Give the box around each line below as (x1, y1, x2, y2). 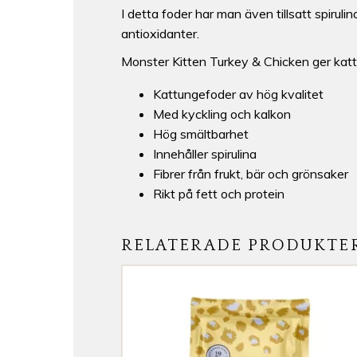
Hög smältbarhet (153, 125, 249, 142)
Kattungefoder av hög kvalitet (153, 85, 324, 102)
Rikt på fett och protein (153, 185, 284, 202)
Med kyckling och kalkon (153, 105, 291, 122)
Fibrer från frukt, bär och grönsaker (153, 165, 348, 182)
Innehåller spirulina (153, 145, 257, 162)
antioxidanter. (121, 25, 199, 42)
